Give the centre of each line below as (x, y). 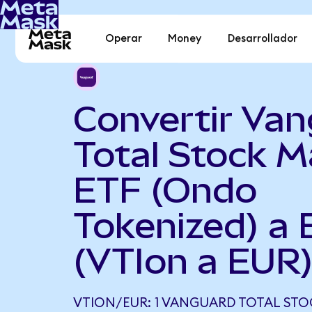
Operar (124, 39)
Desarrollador (262, 39)
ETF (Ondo (165, 190)
